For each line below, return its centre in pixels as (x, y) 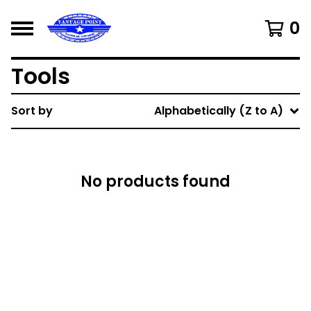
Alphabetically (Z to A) (219, 111)
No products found (155, 182)
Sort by (32, 111)
